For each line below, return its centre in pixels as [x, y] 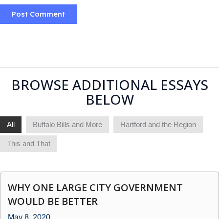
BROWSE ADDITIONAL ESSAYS [109, 84]
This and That [29, 143]
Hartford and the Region [158, 124]
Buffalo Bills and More [67, 124]
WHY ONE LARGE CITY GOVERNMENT [95, 187]
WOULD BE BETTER [53, 201]
